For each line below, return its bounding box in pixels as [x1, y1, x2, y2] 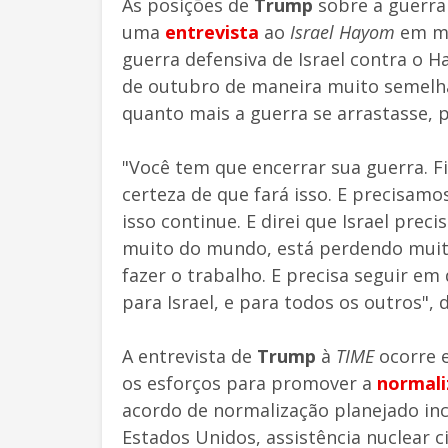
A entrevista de [122, 343, 252, 368]
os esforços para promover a [122, 370, 377, 395]
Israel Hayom [290, 19, 400, 44]
